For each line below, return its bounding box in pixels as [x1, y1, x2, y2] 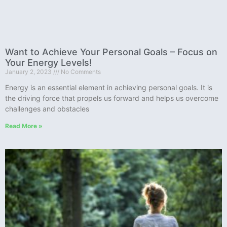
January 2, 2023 [5, 67, 53, 75]
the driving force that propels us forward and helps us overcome [5, 93, 218, 102]
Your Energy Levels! [5, 57, 92, 68]
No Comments [59, 67, 101, 75]
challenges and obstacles [5, 104, 89, 113]
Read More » [5, 122, 43, 130]
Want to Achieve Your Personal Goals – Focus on [5, 46, 217, 57]
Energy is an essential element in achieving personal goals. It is [5, 83, 212, 92]
